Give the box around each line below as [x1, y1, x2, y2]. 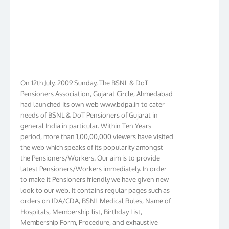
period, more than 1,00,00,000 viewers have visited [20, 126, 173, 135]
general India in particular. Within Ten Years [20, 116, 151, 124]
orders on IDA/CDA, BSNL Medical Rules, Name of [20, 191, 171, 199]
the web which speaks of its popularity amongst [20, 137, 163, 146]
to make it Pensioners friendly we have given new [20, 169, 169, 178]
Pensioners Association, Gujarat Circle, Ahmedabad [20, 83, 173, 92]
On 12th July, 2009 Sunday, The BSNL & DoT [20, 73, 148, 81]
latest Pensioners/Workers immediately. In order [20, 158, 167, 167]
